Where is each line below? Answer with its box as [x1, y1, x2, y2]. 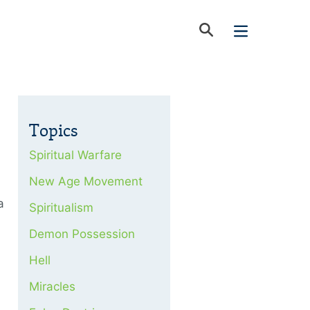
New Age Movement [29, 174, 143, 188]
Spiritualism [29, 201, 93, 215]
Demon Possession [29, 227, 135, 241]
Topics [29, 120, 78, 140]
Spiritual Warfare [29, 148, 122, 162]
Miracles [29, 280, 75, 293]
